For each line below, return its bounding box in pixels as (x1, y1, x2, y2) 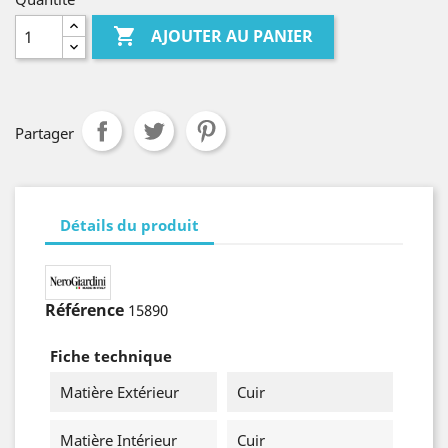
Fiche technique (50, 346, 172, 366)
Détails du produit (60, 214, 199, 235)
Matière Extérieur (60, 382, 179, 402)
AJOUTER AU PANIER (151, 25, 314, 48)
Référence (45, 299, 124, 321)
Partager (15, 123, 74, 143)
